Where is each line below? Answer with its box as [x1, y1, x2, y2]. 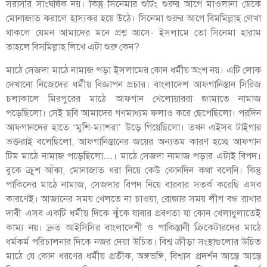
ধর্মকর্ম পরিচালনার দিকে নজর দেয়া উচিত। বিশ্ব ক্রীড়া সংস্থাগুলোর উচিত [6, 235, 261, 248]
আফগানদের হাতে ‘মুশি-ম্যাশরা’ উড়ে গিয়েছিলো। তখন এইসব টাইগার [6, 121, 261, 133]
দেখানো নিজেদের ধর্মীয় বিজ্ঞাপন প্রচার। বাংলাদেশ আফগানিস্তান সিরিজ [6, 78, 261, 91]
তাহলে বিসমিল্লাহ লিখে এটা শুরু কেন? [6, 41, 139, 54]
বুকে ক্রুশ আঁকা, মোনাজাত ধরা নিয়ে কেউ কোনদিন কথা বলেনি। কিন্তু [6, 164, 261, 176]
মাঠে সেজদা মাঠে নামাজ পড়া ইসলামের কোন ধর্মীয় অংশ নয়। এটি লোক [6, 64, 261, 76]
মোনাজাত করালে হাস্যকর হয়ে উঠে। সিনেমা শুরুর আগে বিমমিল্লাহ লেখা [6, 13, 261, 25]
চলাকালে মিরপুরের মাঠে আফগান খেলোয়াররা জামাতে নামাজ [6, 92, 261, 105]
